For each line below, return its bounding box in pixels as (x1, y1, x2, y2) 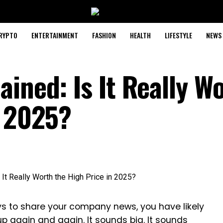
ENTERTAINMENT (31, 30, 78, 40)
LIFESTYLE (164, 30, 192, 40)
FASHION (92, 30, 116, 40)
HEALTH (129, 30, 151, 40)
